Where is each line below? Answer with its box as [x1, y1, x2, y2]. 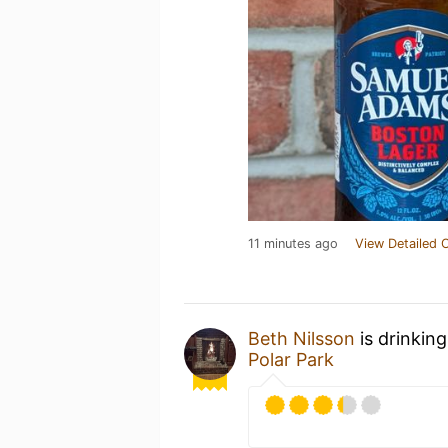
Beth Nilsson [248, 328, 355, 349]
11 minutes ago [248, 236, 338, 251]
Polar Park [248, 349, 334, 370]
